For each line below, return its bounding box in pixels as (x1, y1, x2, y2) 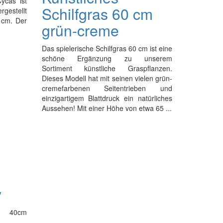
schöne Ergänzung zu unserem (41, 53, 172, 63)
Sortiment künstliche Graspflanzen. (41, 63, 172, 73)
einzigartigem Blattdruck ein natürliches (41, 93, 172, 103)
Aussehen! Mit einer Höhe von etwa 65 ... (41, 103, 172, 113)
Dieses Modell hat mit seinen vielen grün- (41, 73, 172, 83)
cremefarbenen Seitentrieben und (41, 83, 172, 93)
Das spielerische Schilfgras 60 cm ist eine (41, 43, 172, 53)
